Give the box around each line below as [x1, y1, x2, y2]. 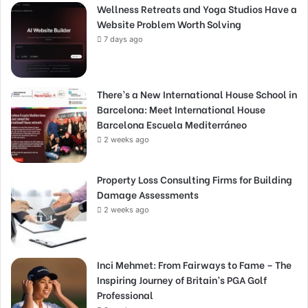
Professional [97, 287, 153, 302]
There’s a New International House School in [97, 86, 297, 101]
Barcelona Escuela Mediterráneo [97, 116, 247, 131]
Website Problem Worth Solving [97, 16, 241, 31]
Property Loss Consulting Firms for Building [97, 171, 292, 186]
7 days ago [104, 34, 143, 44]
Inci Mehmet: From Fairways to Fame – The [97, 256, 291, 272]
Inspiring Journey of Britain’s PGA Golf [97, 272, 267, 287]
